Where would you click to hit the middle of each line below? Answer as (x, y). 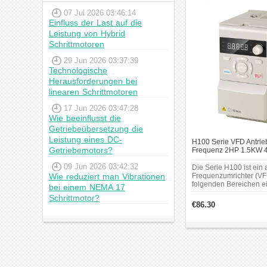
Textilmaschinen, (219, 193)
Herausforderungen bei (93, 81)
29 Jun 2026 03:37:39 (101, 60)
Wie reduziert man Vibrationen (107, 176)
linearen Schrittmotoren (93, 92)
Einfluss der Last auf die (95, 23)
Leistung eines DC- (86, 139)
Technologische (78, 70)
